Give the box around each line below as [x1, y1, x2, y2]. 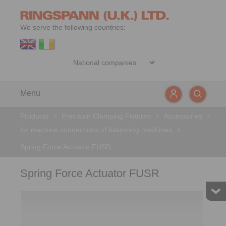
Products [20, 112, 48, 120]
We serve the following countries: [20, 23, 126, 31]
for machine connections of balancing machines [20, 126, 172, 134]
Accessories [164, 112, 202, 120]
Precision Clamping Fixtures [62, 112, 151, 120]
